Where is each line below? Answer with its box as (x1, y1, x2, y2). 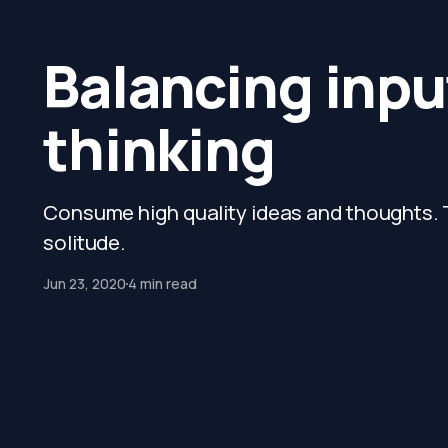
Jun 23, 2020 (43, 274, 127, 293)
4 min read (128, 274, 198, 293)
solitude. (43, 228, 126, 256)
